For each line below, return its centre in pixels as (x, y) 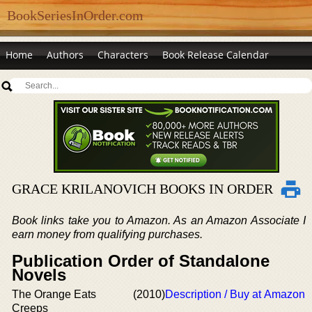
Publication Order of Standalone (141, 261)
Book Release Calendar (216, 55)
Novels (39, 275)
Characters (123, 55)
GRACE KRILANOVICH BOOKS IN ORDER (142, 189)
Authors (65, 55)
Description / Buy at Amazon (235, 294)
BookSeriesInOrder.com (75, 15)
